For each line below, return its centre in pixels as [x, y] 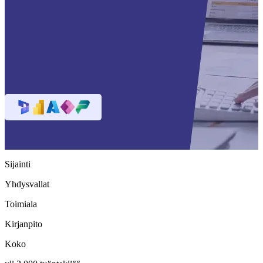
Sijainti [18, 164]
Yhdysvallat [27, 184]
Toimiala [21, 204]
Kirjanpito [23, 224]
